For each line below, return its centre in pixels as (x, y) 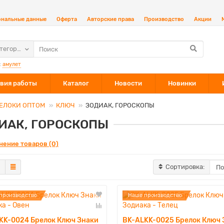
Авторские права (110, 19)
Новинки (182, 83)
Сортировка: (185, 167)
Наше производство (155, 195)
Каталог (76, 83)
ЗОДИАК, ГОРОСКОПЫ (120, 105)
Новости (128, 83)
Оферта (67, 19)
